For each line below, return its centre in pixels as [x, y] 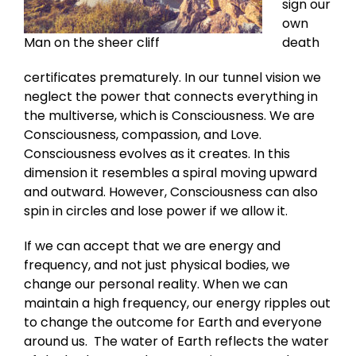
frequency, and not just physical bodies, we [157, 265]
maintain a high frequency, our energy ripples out [177, 304]
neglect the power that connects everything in [171, 97]
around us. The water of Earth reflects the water [176, 342]
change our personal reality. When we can [156, 284]
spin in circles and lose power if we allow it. [156, 211]
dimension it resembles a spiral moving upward [170, 173]
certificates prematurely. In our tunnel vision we [172, 78]
